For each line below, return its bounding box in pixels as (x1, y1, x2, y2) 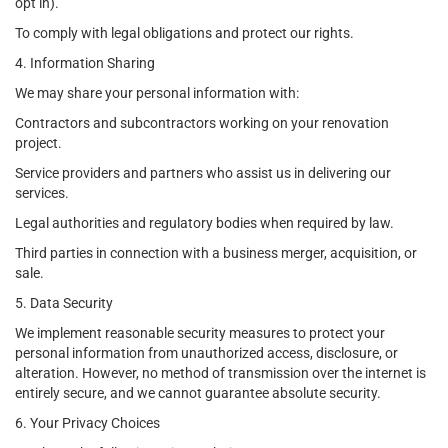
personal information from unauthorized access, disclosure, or (15, 345, 398, 361)
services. (15, 185, 69, 201)
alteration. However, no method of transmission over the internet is (15, 365, 426, 381)
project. (15, 135, 62, 151)
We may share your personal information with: (15, 85, 299, 101)
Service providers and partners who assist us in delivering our (15, 165, 391, 181)
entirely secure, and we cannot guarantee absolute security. (15, 385, 381, 401)
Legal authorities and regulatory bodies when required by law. (15, 215, 394, 231)
